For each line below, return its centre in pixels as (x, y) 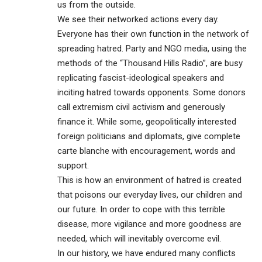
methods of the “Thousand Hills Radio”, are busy (150, 63)
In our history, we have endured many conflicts (146, 253)
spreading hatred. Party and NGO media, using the (152, 48)
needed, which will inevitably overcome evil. (139, 238)
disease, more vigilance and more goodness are (149, 224)
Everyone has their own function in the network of (153, 34)
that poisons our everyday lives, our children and (150, 194)
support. (73, 165)
